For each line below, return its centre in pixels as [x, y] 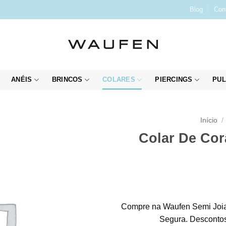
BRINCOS [67, 79]
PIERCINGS [174, 79]
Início [209, 120]
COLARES [119, 79]
